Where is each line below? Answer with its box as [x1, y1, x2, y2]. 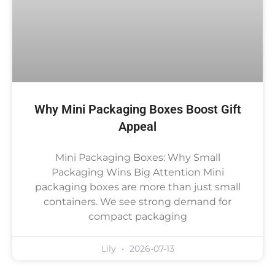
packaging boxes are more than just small [34, 181, 241, 193]
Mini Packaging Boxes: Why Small [55, 152, 220, 164]
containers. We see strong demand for [44, 196, 231, 208]
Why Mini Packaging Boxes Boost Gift [34, 102, 241, 117]
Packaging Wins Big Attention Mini [51, 166, 224, 179]
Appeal [118, 119, 157, 134]
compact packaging [88, 211, 187, 223]
